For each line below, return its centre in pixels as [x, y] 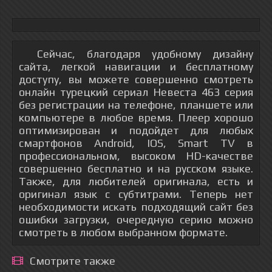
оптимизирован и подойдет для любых [136, 130]
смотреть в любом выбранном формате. [123, 232]
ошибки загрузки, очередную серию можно [136, 219]
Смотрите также [73, 261]
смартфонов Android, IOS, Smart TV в [136, 143]
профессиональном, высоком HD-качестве [136, 156]
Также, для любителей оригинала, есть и [136, 181]
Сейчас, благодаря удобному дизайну [145, 54]
